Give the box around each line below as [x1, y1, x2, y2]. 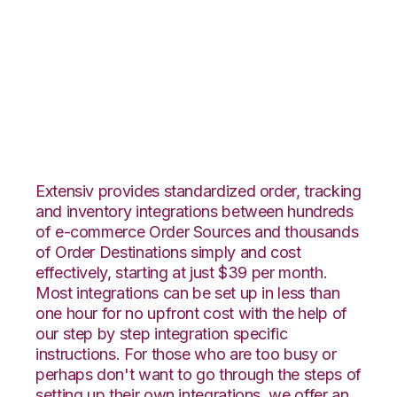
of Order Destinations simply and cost [35, 242, 301, 261]
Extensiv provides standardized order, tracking [35, 181, 362, 200]
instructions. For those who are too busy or [35, 344, 337, 363]
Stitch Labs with [35, 47, 277, 87]
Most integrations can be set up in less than [35, 283, 340, 302]
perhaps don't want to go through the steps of [35, 364, 362, 384]
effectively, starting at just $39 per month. [35, 262, 328, 282]
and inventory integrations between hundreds [35, 201, 354, 221]
